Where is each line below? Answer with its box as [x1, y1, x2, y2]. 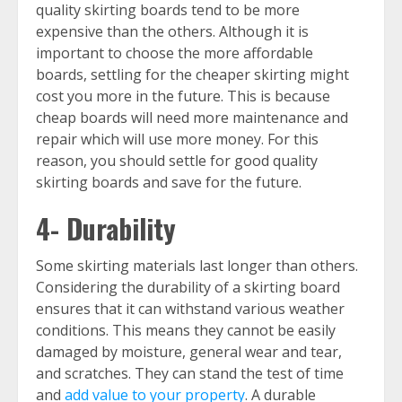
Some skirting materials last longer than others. [36, 256, 358, 276]
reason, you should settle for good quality [36, 151, 318, 171]
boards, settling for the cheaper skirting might [36, 65, 349, 85]
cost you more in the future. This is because [36, 86, 330, 107]
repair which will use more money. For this [36, 129, 319, 150]
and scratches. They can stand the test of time [36, 363, 344, 384]
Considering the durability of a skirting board [36, 277, 340, 298]
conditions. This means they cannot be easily [36, 320, 336, 341]
